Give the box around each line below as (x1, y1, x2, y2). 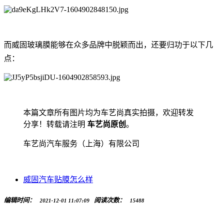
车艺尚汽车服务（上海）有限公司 (23, 139, 139, 148)
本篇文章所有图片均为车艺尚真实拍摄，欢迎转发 (23, 108, 194, 117)
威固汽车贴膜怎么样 (23, 175, 93, 184)
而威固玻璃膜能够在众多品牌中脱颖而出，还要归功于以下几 (4, 41, 213, 49)
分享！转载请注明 (23, 120, 87, 129)
